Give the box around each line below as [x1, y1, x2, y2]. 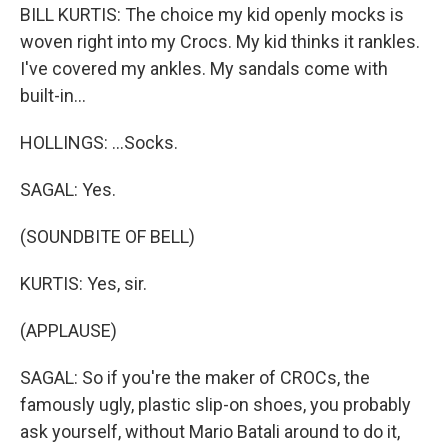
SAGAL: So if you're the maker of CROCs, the [20, 367, 370, 388]
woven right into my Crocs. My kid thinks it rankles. [20, 31, 420, 52]
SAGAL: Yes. [20, 179, 116, 200]
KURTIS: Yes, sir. [20, 273, 147, 294]
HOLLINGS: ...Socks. [20, 132, 178, 153]
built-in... [20, 85, 86, 106]
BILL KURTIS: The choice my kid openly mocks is [20, 4, 404, 25]
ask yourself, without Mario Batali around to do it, [20, 421, 400, 442]
